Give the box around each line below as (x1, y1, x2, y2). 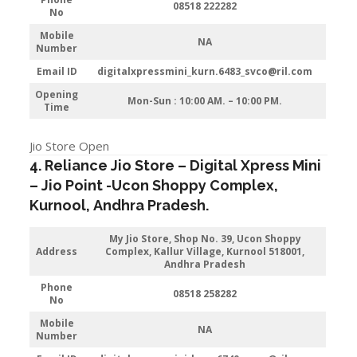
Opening (35, 88, 79, 101)
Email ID (36, 65, 77, 78)
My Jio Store (108, 231, 169, 245)
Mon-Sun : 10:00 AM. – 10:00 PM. (127, 94, 283, 108)
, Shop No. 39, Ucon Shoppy (168, 231, 301, 245)
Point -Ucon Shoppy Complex (65, 176, 275, 194)
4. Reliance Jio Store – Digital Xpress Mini (29, 156, 322, 174)
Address (36, 244, 78, 258)
